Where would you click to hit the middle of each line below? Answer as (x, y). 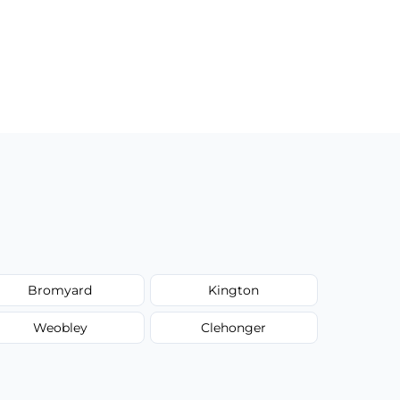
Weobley (60, 327)
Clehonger (234, 327)
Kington (234, 290)
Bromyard (60, 290)
